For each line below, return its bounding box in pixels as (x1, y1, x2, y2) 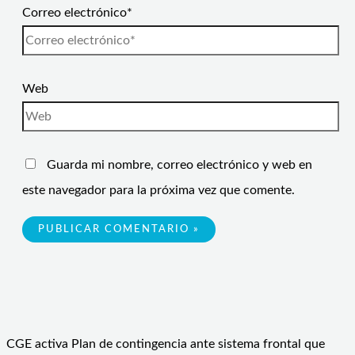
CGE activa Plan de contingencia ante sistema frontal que (6, 338, 325, 351)
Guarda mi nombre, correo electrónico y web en (47, 158, 312, 172)
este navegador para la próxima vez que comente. (22, 184, 295, 197)
